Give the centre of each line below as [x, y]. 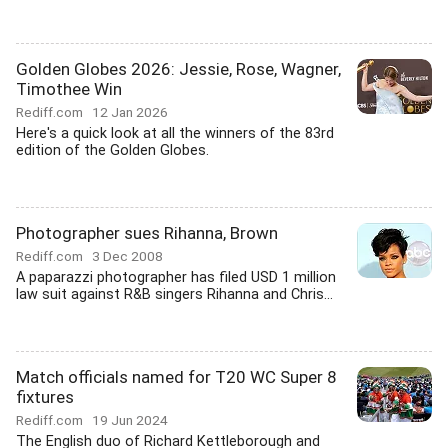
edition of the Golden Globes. [112, 150]
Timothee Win [69, 89]
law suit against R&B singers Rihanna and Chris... [174, 294]
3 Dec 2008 [127, 256]
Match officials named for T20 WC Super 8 [176, 377]
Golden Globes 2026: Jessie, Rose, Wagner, [178, 69]
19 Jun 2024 [130, 420]
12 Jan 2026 [130, 112]
